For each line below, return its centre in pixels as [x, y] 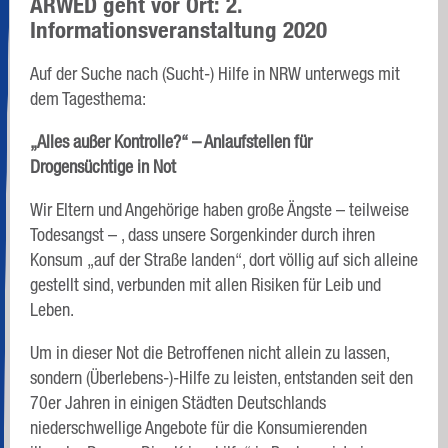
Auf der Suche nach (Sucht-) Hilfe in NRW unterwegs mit [215, 73]
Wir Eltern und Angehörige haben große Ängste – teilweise [219, 209]
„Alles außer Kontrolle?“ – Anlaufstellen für [171, 141]
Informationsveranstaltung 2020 [178, 30]
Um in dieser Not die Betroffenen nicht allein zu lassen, [209, 352]
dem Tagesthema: [88, 98]
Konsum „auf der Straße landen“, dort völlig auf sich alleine [224, 259]
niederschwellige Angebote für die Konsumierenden [198, 427]
